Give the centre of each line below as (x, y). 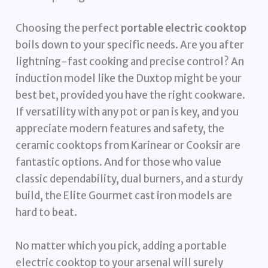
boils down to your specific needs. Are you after (130, 45)
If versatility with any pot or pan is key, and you (127, 112)
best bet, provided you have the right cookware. (131, 95)
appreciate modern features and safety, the (120, 129)
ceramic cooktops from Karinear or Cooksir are (128, 146)
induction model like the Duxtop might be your (129, 79)
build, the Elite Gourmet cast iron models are (124, 196)
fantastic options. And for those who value (119, 162)
